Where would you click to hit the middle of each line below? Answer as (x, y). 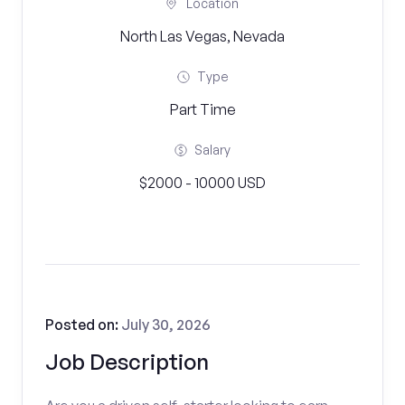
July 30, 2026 (166, 325)
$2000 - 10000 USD (202, 183)
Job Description (127, 362)
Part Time (202, 109)
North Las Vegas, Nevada (202, 36)
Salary (212, 150)
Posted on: (83, 325)
